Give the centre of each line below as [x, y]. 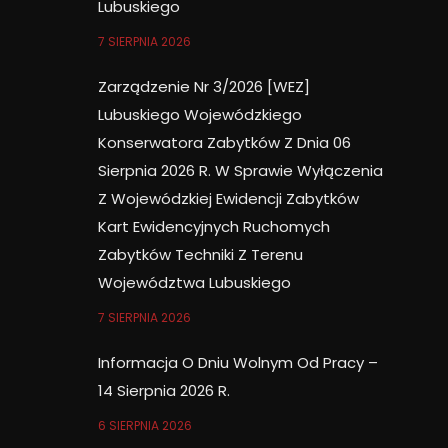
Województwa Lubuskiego [194, 283]
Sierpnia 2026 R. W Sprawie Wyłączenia [240, 171]
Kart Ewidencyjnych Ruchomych [214, 227]
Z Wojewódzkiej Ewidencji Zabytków [228, 199]
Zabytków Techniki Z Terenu [200, 255]
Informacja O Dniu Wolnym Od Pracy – [238, 363]
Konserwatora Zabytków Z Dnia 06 [224, 143]
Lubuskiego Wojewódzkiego [200, 115]
